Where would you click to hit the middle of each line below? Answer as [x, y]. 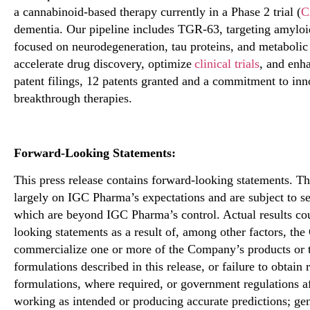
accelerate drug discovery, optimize [104, 64]
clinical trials [227, 64]
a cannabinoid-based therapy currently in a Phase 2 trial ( [157, 12]
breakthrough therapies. [73, 99]
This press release [60, 180]
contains [127, 180]
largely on [39, 198]
